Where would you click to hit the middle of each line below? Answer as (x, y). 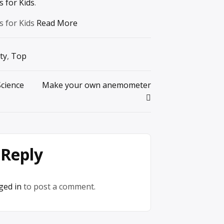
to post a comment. (58, 187)
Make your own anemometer (96, 85)
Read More (57, 23)
